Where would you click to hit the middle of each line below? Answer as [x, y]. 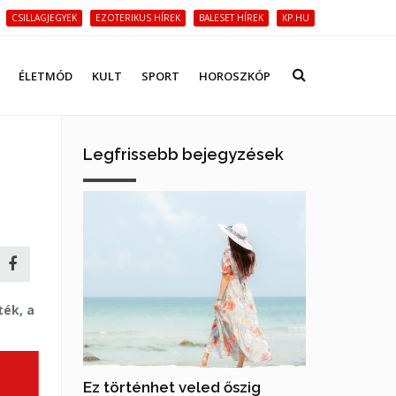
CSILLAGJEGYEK [44, 18]
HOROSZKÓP [235, 76]
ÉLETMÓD [46, 76]
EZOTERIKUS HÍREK [138, 18]
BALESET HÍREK [231, 18]
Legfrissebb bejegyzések [183, 154]
